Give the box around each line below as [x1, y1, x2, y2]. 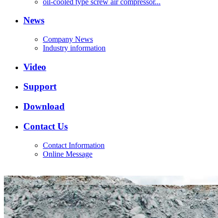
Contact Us [23, 121, 68, 131]
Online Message [43, 149, 92, 158]
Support [23, 81, 56, 92]
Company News [43, 35, 93, 44]
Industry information [43, 44, 106, 53]
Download [23, 101, 65, 112]
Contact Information [43, 141, 105, 149]
